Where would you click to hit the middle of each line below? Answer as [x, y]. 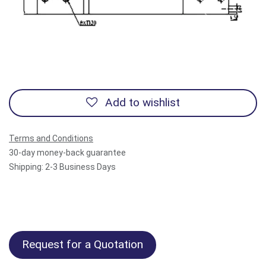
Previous [224, 19]
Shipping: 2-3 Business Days [62, 167]
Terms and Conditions [51, 138]
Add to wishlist [142, 103]
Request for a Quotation [83, 245]
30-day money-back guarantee [67, 152]
